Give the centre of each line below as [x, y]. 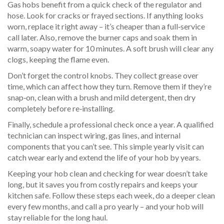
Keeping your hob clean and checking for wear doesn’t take [107, 173]
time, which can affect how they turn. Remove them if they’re [109, 86]
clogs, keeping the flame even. [58, 59]
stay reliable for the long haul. [57, 217]
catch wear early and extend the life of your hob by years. [104, 157]
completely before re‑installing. [61, 108]
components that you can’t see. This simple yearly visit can [106, 146]
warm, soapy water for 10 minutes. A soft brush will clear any [110, 48]
